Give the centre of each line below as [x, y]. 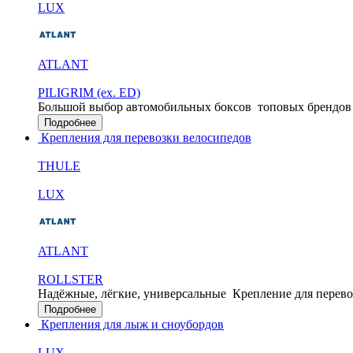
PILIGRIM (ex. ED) [89, 93]
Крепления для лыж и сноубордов [131, 324]
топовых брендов [305, 107]
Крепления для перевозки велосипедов [145, 137]
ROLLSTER [71, 279]
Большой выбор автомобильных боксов [145, 107]
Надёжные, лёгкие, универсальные [132, 294]
